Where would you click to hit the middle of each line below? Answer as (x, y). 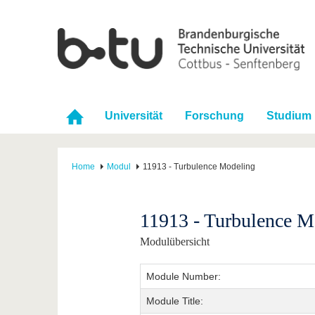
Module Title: (174, 301)
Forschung (214, 116)
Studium (289, 116)
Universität (134, 116)
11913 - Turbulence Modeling (199, 167)
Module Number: (183, 277)
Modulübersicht (174, 242)
